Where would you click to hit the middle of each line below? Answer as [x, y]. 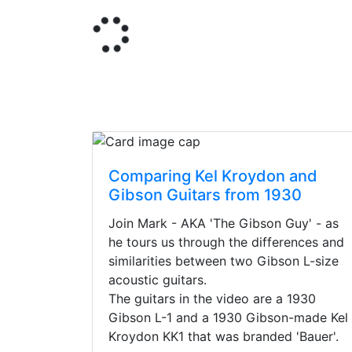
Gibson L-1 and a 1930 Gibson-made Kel [228, 318]
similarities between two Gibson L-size [224, 261]
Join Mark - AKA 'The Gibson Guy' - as [224, 224]
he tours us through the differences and [226, 242]
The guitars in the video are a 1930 [212, 299]
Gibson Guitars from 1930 [205, 195]
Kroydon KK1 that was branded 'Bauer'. [224, 337]
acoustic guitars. [158, 280]
